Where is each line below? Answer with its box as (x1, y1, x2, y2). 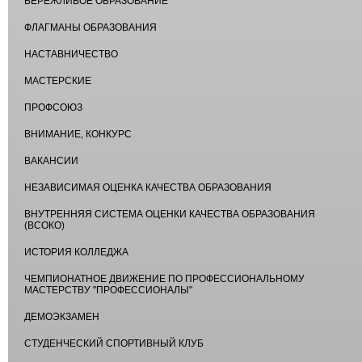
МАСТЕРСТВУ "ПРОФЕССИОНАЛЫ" (24, 284, 192, 297)
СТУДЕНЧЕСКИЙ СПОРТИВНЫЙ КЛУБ (24, 338, 204, 350)
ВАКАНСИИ (24, 155, 78, 167)
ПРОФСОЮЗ (24, 102, 82, 114)
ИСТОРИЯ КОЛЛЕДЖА (24, 246, 128, 259)
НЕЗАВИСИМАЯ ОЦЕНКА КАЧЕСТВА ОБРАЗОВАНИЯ (24, 182, 271, 194)
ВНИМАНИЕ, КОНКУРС (24, 128, 132, 141)
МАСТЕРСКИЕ (24, 75, 91, 87)
